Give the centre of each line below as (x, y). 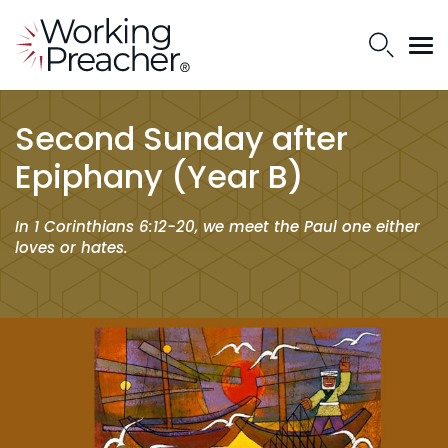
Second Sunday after (181, 138)
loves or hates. (71, 247)
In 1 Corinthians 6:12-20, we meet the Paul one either (217, 226)
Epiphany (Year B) (159, 176)
